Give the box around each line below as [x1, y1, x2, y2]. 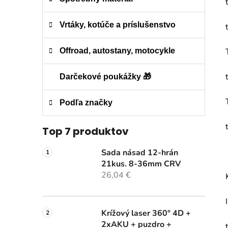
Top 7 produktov [42, 124, 129, 139]
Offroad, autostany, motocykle [60, 46, 175, 55]
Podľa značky [60, 98, 112, 107]
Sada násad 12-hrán [101, 147, 178, 159]
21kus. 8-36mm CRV [101, 158, 181, 170]
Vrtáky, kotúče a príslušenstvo [60, 20, 176, 30]
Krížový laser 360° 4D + [101, 208, 191, 219]
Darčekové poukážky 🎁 [60, 72, 151, 81]
